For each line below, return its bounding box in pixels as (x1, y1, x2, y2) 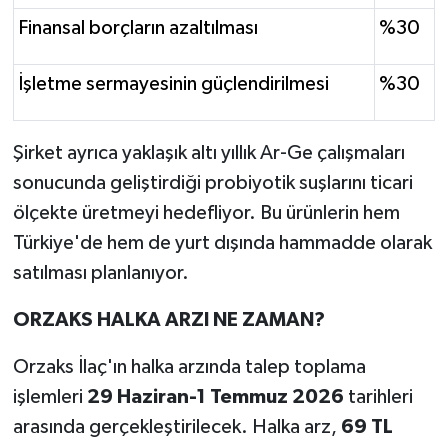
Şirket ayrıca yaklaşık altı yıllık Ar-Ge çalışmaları (12, 143, 405, 164)
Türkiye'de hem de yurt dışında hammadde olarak (12, 233, 432, 254)
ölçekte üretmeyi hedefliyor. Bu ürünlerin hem (12, 203, 400, 224)
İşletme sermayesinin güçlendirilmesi (18, 74, 329, 95)
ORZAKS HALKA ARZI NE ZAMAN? (12, 310, 325, 331)
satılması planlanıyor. (12, 263, 189, 284)
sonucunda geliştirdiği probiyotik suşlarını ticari (12, 173, 413, 194)
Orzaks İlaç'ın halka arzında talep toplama (12, 357, 366, 378)
